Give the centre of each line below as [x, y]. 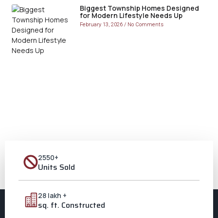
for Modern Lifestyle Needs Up [131, 16]
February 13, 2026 [102, 25]
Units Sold [56, 167]
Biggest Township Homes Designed [139, 8]
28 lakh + [52, 196]
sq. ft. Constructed [72, 205]
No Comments [145, 25]
